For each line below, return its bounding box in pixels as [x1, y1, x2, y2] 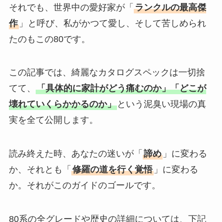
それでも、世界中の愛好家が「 [8, 2, 134, 12]
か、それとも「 [8, 165, 71, 175]
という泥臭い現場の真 [116, 99, 206, 110]
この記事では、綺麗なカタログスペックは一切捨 [8, 67, 205, 78]
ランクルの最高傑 [134, 2, 206, 12]
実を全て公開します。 [8, 115, 98, 125]
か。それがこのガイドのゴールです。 [8, 180, 161, 191]
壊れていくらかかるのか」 [8, 99, 116, 110]
